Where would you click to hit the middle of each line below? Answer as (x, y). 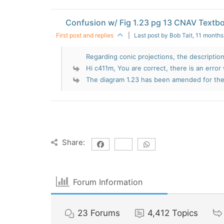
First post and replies (85, 35)
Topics (185, 213)
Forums (105, 213)
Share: (73, 142)
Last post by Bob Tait (163, 35)
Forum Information (108, 182)
